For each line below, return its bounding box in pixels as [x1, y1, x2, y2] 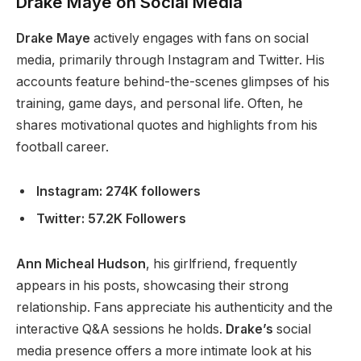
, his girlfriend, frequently [146, 256, 297, 272]
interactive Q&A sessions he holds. [16, 322, 226, 338]
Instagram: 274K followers [36, 184, 201, 200]
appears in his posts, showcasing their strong [16, 278, 288, 294]
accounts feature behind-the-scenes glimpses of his [16, 73, 330, 89]
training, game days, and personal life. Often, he [16, 95, 303, 111]
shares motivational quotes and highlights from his [16, 117, 317, 133]
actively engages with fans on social [90, 30, 309, 46]
